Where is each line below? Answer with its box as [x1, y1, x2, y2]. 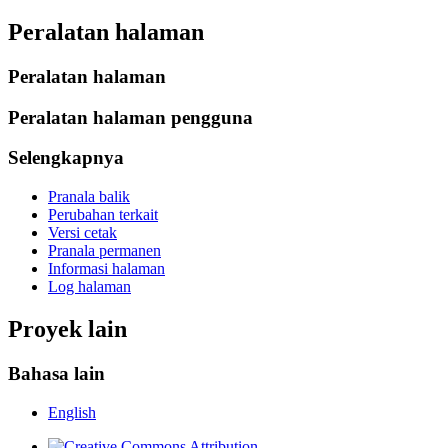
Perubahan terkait [48, 205, 158, 223]
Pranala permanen [48, 241, 161, 259]
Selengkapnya [8, 147, 124, 169]
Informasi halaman [48, 259, 165, 277]
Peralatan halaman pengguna [8, 106, 253, 128]
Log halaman [48, 277, 131, 295]
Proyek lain [8, 315, 127, 342]
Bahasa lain [8, 362, 105, 384]
